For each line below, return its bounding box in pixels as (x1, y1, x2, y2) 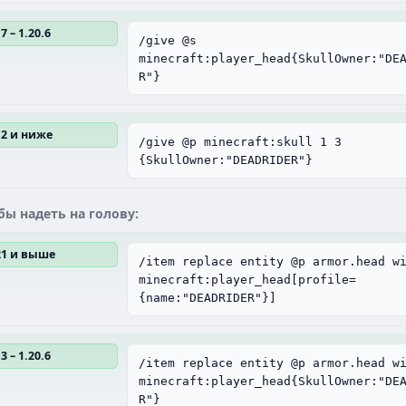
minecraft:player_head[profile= (139, 273, 356, 286)
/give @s (139, 34, 197, 47)
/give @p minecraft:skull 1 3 (139, 135, 342, 149)
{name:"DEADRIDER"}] (139, 291, 276, 304)
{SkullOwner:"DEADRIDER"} (139, 153, 313, 167)
